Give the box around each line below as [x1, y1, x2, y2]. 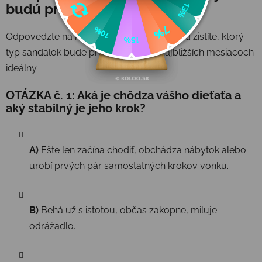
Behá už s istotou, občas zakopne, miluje [39, 204, 217, 216]
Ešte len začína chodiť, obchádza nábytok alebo [39, 144, 246, 156]
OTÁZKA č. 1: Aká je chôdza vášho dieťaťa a [6, 88, 241, 102]
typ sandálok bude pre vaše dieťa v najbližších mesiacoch [6, 46, 254, 58]
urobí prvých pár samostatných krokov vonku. [29, 160, 229, 171]
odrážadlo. [29, 220, 75, 232]
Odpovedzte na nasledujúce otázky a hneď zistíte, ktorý [6, 30, 244, 42]
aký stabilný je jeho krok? [6, 101, 146, 115]
